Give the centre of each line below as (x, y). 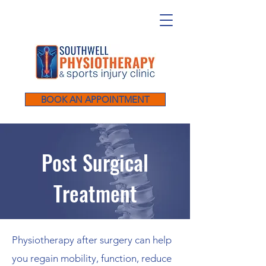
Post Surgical (95, 162)
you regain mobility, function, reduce (92, 258)
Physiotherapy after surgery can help (92, 240)
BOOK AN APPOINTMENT (95, 99)
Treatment (95, 193)
